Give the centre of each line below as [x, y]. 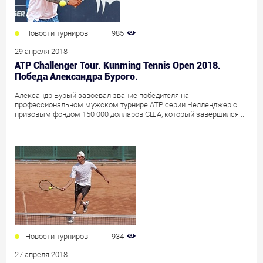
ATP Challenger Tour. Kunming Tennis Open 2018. [118, 65]
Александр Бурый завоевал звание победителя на [102, 95]
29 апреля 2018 [41, 51]
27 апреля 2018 [41, 254]
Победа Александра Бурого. [76, 76]
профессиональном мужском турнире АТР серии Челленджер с [126, 104]
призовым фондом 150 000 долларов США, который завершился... [129, 114]
